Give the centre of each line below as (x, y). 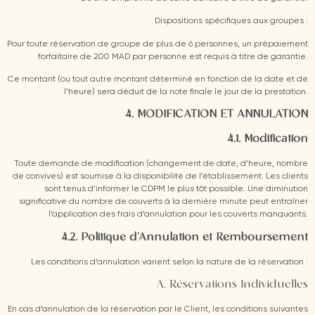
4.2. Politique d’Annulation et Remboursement (185, 237)
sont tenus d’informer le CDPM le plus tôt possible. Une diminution (176, 189)
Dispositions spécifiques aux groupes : (231, 21)
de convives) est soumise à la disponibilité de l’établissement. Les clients (160, 177)
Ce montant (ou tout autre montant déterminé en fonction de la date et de (158, 79)
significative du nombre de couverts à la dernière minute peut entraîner (163, 202)
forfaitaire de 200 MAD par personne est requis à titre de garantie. (173, 57)
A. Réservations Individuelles (232, 285)
